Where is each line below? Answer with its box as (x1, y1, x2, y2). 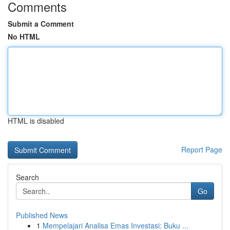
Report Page (181, 144, 222, 155)
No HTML (8, 31, 40, 42)
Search (16, 172, 39, 182)
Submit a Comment (8, 18, 74, 29)
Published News (16, 210, 68, 220)
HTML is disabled (8, 116, 64, 126)
